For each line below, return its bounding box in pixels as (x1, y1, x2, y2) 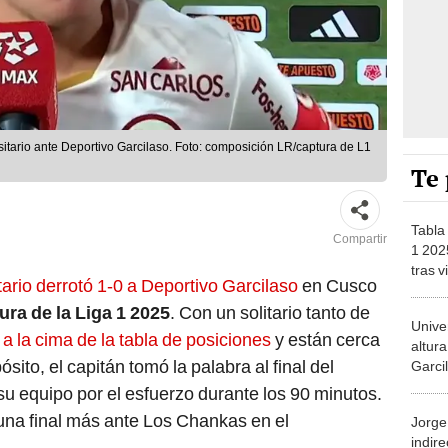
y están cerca (271, 329, 380, 351)
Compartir (333, 232, 387, 247)
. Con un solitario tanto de (170, 302, 370, 324)
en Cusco (298, 275, 377, 297)
